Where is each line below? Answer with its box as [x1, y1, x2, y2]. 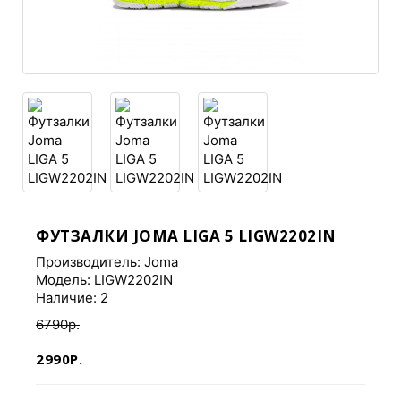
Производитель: [36, 253, 144, 270]
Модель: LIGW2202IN [36, 271, 173, 288]
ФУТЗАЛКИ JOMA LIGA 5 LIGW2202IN [36, 226, 337, 246]
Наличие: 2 [36, 289, 108, 306]
